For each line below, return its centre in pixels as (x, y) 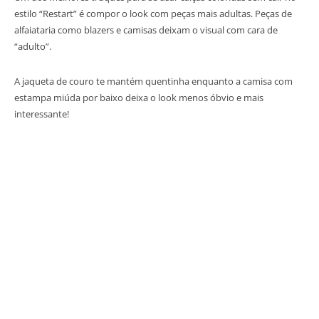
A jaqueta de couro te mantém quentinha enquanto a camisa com (153, 81)
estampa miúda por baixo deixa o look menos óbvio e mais (139, 97)
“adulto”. (33, 46)
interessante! (42, 114)
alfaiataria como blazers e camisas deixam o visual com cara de (146, 30)
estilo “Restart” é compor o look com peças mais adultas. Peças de (153, 13)
